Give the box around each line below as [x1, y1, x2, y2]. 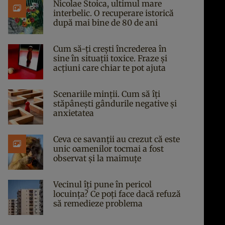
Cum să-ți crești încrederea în [53, 44, 167, 54]
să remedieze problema [53, 198, 143, 208]
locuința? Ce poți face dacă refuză [53, 189, 181, 199]
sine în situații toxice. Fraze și [53, 53, 167, 63]
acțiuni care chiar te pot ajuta [53, 63, 166, 73]
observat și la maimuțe [53, 153, 141, 163]
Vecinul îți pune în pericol [53, 179, 152, 189]
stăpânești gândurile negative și [53, 98, 177, 108]
